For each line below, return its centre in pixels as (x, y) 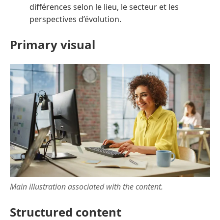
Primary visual (53, 45)
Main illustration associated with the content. (86, 186)
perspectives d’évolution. (75, 19)
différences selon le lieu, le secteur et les (104, 7)
